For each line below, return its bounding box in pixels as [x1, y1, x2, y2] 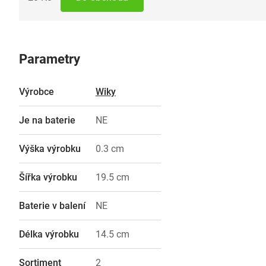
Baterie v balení [19, 199, 85, 211]
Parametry [19, 51, 80, 66]
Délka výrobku [19, 228, 79, 240]
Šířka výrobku [19, 171, 77, 183]
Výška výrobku [19, 142, 81, 154]
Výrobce [19, 85, 54, 97]
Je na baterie [19, 114, 75, 126]
